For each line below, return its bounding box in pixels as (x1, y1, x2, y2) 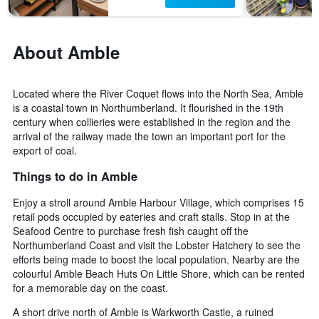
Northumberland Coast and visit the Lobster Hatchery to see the (13, 237, 300, 252)
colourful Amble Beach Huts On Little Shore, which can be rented (13, 266, 305, 281)
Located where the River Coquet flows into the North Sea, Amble (13, 86, 303, 101)
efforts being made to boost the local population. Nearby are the (13, 251, 300, 266)
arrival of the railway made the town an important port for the (13, 129, 286, 144)
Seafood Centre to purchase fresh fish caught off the (13, 223, 249, 238)
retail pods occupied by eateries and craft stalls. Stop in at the (13, 209, 290, 224)
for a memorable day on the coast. (13, 280, 168, 295)
